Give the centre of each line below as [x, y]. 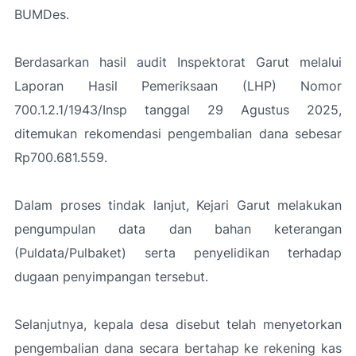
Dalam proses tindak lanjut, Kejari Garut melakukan [178, 205]
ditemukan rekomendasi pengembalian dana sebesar [178, 133]
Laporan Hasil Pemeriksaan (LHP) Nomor [178, 85]
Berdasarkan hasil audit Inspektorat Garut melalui [178, 62]
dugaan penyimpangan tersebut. [111, 276]
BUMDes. [42, 14]
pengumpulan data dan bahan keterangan [178, 228]
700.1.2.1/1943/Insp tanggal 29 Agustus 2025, [178, 109]
